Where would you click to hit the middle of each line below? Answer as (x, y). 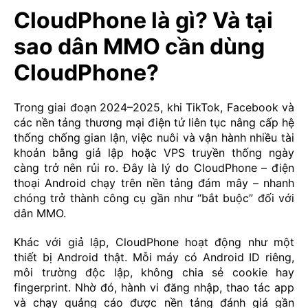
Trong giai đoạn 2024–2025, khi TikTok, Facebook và (154, 107)
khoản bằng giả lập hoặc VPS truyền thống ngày (154, 152)
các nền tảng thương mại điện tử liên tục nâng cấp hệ (154, 122)
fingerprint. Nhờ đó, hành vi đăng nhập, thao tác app (154, 287)
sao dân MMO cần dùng (139, 46)
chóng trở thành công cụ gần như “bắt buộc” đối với (154, 198)
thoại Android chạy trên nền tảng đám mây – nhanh (154, 183)
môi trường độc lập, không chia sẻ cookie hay (154, 272)
